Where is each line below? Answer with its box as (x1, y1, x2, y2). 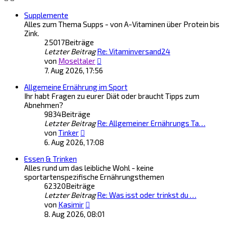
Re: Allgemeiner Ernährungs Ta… (97, 119, 205, 128)
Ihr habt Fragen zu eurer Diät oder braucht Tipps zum (24, 91, 199, 100)
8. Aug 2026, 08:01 (44, 209, 105, 218)
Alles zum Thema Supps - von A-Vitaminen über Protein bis (24, 20, 219, 29)
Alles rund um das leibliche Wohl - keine (24, 163, 154, 172)
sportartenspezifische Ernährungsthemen (24, 172, 164, 181)
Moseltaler (58, 56, 95, 65)
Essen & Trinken (24, 154, 77, 163)
